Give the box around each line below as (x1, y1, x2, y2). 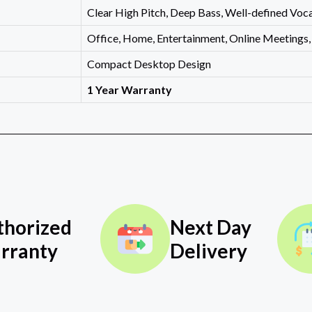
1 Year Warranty (86, 83, 172, 97)
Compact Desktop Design (86, 57, 211, 71)
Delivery (169, 239, 247, 263)
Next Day (169, 215, 251, 240)
